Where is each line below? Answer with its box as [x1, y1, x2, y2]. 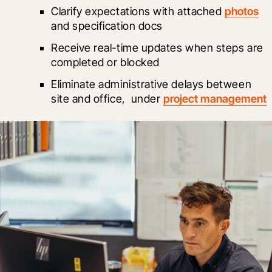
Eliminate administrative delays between [51, 78, 252, 91]
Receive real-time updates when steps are [51, 41, 263, 55]
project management [163, 92, 267, 106]
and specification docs [51, 19, 163, 33]
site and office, [51, 92, 129, 106]
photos [224, 5, 259, 18]
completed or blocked [51, 56, 160, 69]
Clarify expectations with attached [51, 5, 225, 18]
